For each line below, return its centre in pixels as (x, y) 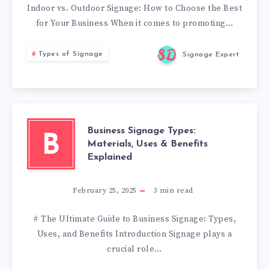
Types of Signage (71, 54)
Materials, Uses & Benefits (147, 144)
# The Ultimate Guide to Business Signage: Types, (134, 219)
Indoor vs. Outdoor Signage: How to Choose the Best (134, 8)
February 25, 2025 (105, 191)
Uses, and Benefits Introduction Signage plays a (134, 234)
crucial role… (134, 249)
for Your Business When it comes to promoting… (134, 23)
